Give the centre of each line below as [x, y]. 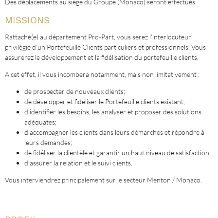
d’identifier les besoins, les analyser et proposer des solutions [113, 112]
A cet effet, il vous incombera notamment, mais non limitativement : [103, 74]
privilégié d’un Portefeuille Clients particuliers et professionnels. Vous [105, 47]
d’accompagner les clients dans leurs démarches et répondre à [114, 132]
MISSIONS [27, 20]
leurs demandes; [48, 142]
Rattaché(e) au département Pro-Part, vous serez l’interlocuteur [98, 37]
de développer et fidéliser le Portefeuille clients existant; [105, 101]
